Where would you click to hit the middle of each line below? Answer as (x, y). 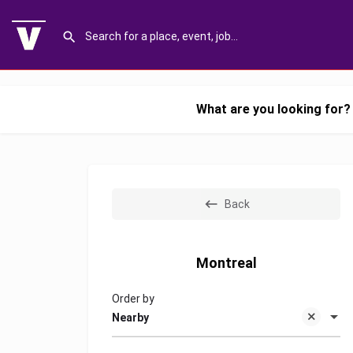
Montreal (226, 263)
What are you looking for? (273, 109)
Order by (133, 299)
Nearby (130, 318)
